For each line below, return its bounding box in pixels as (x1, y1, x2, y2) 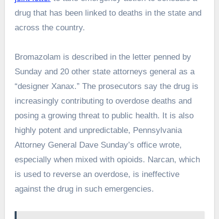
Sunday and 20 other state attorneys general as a (14, 67, 195, 77)
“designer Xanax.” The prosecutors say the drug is (14, 82, 198, 91)
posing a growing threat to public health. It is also (14, 111, 194, 121)
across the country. (14, 23, 85, 33)
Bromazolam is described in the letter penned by (14, 52, 191, 62)
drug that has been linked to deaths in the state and (14, 8, 201, 18)
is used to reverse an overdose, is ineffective (14, 170, 179, 179)
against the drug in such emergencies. (14, 184, 154, 194)
